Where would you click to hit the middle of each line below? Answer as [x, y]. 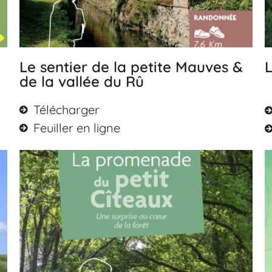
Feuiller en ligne [76, 128]
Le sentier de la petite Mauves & [131, 67]
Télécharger [66, 110]
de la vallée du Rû [82, 82]
